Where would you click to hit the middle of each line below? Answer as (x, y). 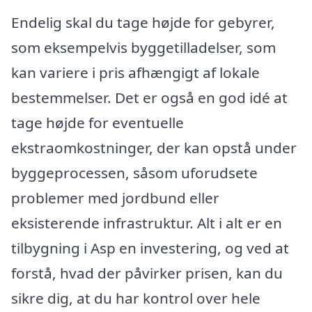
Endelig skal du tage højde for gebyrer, (143, 23)
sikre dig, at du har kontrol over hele (136, 298)
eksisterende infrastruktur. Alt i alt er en (147, 223)
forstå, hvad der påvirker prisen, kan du (147, 273)
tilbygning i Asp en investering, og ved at (150, 248)
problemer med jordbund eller (115, 198)
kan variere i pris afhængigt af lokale (135, 73)
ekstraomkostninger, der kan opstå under (154, 148)
